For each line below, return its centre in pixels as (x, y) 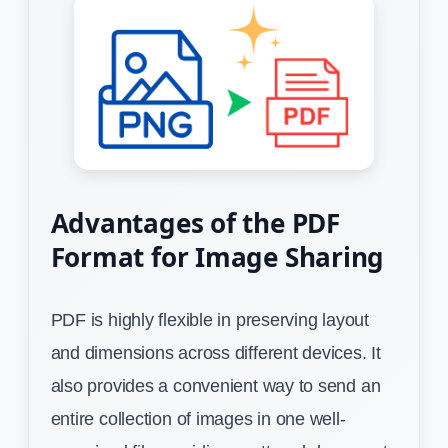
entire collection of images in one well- (198, 419)
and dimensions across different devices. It (215, 353)
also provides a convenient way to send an (215, 386)
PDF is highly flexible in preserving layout (209, 320)
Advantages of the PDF (195, 223)
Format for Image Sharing (217, 257)
